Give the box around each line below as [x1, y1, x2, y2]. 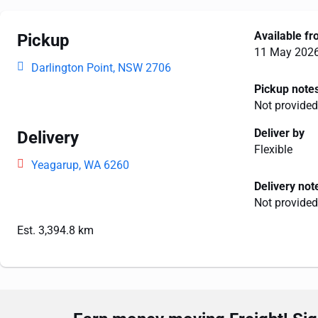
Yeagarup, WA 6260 [31, 158, 129, 172]
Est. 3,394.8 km [17, 224, 94, 237]
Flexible [253, 143, 292, 156]
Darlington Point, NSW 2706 [31, 61, 171, 75]
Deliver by [253, 126, 305, 140]
